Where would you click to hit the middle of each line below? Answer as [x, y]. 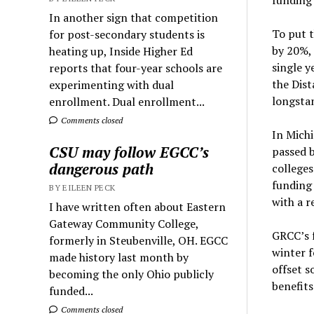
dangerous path [102, 169]
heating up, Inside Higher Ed [121, 51]
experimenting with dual [112, 84]
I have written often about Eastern [138, 206]
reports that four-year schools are [136, 68]
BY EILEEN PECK [82, 187]
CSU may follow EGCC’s [129, 152]
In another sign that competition [134, 17]
